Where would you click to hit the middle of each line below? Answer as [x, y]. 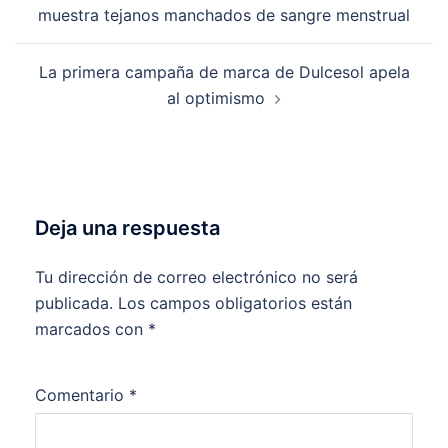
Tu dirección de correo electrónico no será [196, 277]
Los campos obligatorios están [235, 303]
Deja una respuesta [127, 228]
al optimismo [216, 98]
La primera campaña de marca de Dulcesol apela [224, 72]
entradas [66, 28]
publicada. [74, 303]
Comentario [82, 395]
